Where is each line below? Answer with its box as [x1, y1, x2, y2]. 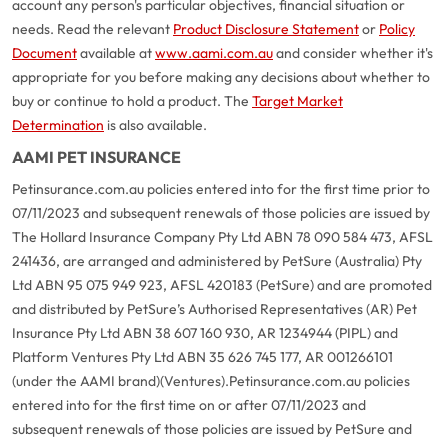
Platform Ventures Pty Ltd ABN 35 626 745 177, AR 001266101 [12, 348, 393, 366]
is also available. [104, 116, 207, 134]
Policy [379, 20, 415, 38]
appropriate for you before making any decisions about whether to [12, 68, 430, 86]
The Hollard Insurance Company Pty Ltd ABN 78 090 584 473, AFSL [12, 228, 433, 246]
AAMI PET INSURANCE [12, 147, 181, 167]
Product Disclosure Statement [173, 20, 359, 38]
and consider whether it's [273, 44, 433, 62]
